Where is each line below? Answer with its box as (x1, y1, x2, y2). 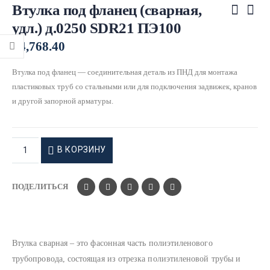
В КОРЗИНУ (57, 145, 106, 155)
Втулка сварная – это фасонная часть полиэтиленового (12, 238, 213, 248)
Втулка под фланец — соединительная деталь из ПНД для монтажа (12, 67, 237, 77)
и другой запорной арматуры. (12, 96, 113, 105)
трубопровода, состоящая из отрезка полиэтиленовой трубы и (12, 254, 240, 263)
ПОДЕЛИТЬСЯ (12, 182, 68, 192)
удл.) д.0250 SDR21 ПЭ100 (12, 19, 181, 36)
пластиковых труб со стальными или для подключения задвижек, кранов (12, 81, 257, 91)
